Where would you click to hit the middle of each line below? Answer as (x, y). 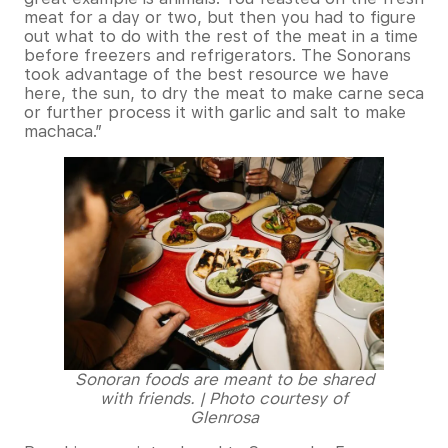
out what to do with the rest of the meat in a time (221, 36)
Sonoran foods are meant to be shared (224, 379)
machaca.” (63, 131)
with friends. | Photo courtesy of (224, 398)
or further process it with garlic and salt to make (215, 112)
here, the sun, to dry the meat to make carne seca (224, 93)
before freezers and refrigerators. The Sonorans (217, 55)
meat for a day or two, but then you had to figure (220, 17)
